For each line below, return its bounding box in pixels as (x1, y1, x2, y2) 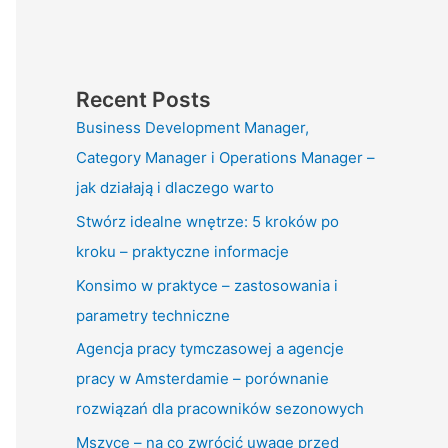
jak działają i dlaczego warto (76, 178, 274, 197)
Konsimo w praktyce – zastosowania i (76, 275, 338, 295)
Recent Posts (76, 87, 211, 112)
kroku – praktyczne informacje (76, 241, 289, 261)
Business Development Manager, (76, 118, 309, 137)
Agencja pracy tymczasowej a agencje (76, 339, 344, 359)
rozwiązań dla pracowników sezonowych (76, 399, 364, 419)
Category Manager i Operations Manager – (76, 148, 375, 167)
